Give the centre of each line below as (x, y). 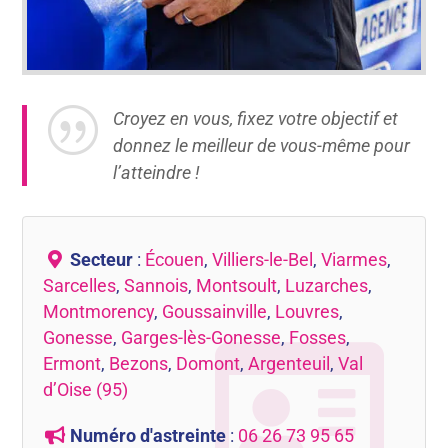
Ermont (72, 363)
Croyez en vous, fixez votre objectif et (255, 118)
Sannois (156, 285)
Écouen (174, 259)
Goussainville (215, 311)
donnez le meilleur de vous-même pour (261, 145)
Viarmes (353, 259)
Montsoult (237, 285)
